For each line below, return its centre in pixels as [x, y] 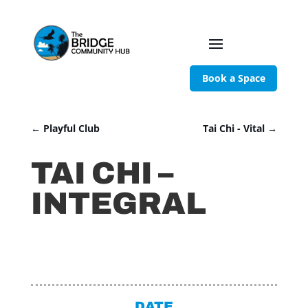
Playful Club [71, 129]
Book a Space [233, 78]
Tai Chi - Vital [234, 129]
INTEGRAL [118, 204]
